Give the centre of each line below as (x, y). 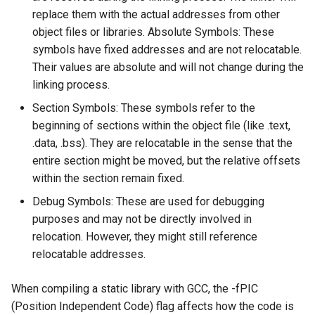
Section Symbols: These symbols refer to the (144, 108)
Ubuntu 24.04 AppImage (70, 31)
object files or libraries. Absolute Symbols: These (153, 32)
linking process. (71, 84)
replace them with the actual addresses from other (156, 14)
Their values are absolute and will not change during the (168, 67)
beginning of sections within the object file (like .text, (161, 125)
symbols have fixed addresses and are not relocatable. (167, 49)
